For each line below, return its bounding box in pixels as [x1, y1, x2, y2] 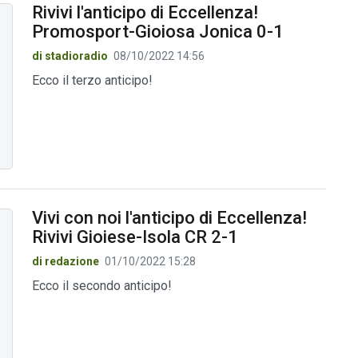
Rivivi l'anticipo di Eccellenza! [31, 2, 258, 22]
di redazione [31, 255, 99, 268]
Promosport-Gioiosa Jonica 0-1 [31, 21, 284, 42]
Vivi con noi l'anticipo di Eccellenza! [31, 208, 307, 229]
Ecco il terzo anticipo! [31, 72, 153, 88]
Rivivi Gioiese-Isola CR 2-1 [31, 227, 238, 248]
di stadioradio [31, 49, 108, 62]
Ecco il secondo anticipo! [31, 278, 172, 294]
